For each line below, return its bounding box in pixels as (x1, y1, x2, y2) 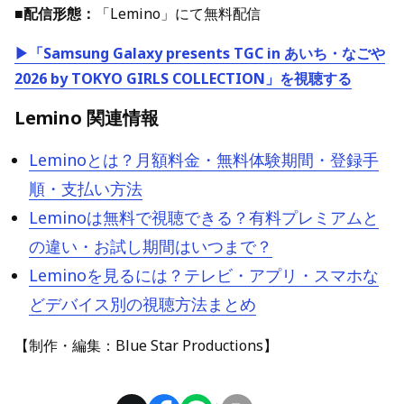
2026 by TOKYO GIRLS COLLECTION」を (14, 68, 294, 88)
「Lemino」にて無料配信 (96, 3, 262, 23)
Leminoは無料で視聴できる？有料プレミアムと (29, 206, 379, 228)
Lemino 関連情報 (14, 105, 159, 130)
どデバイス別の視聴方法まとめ (29, 292, 256, 315)
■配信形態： (14, 3, 96, 23)
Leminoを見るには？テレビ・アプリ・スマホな (29, 263, 379, 286)
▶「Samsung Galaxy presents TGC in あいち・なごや (14, 42, 385, 63)
